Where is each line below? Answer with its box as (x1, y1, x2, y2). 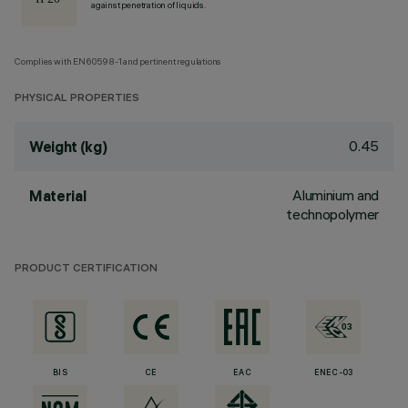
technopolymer (286, 205, 379, 223)
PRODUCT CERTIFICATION (15, 263, 158, 275)
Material (29, 187, 87, 205)
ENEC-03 (313, 369, 353, 378)
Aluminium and (292, 186, 379, 204)
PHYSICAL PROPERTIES (15, 93, 139, 105)
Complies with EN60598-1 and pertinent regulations (15, 56, 222, 67)
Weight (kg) (29, 138, 107, 156)
